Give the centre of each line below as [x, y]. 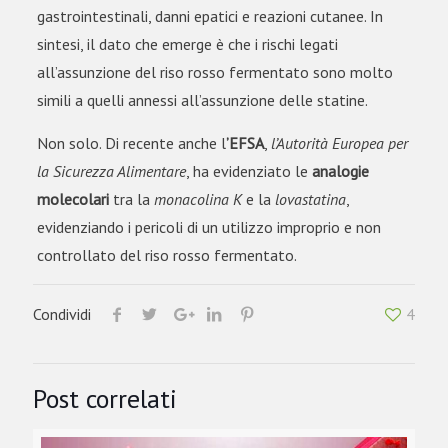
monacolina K [199, 199]
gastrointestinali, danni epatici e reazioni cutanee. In [209, 16]
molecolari [72, 199]
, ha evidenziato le [248, 171]
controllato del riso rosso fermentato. [166, 255]
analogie [340, 171]
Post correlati [105, 399]
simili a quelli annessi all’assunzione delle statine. [202, 100]
